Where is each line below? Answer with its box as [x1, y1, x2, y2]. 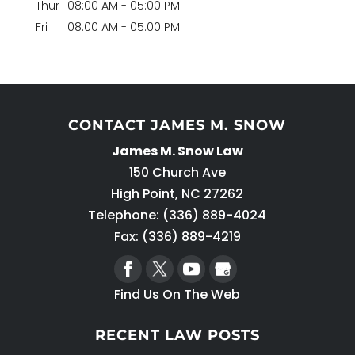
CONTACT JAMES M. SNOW [68, 116, 287, 135]
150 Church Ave [128, 163, 226, 182]
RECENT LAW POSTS [94, 326, 260, 345]
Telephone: [88, 206, 163, 225]
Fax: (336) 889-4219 [113, 227, 241, 246]
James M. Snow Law [111, 142, 243, 161]
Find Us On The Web [114, 285, 241, 304]
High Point [111, 185, 176, 204]
